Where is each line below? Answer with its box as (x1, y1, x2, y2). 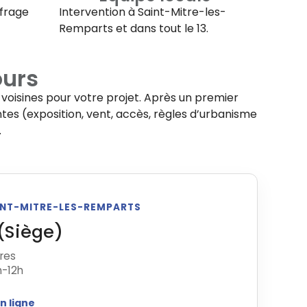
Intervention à (59, 4, 138, 21)
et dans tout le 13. (113, 21, 208, 37)
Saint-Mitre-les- (138, 4, 226, 21)
